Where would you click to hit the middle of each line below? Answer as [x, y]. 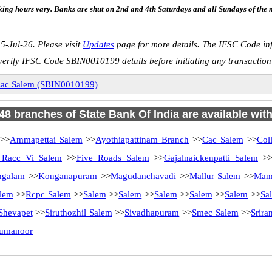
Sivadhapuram [152, 212]
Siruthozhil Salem [79, 212]
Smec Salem [215, 212]
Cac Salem [223, 140]
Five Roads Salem [113, 158]
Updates [98, 44]
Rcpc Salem [48, 194]
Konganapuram [68, 176]
